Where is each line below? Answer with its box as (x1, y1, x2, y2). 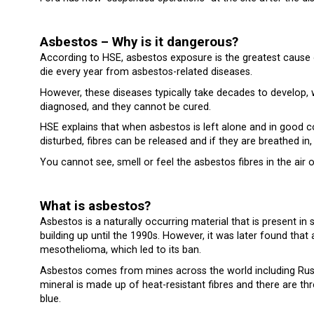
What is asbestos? (40, 198, 151, 214)
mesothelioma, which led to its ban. (40, 244, 201, 257)
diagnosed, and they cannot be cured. (40, 100, 211, 113)
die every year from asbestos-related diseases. (40, 66, 252, 78)
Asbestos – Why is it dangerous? (40, 34, 238, 50)
